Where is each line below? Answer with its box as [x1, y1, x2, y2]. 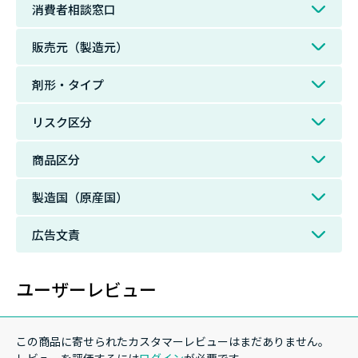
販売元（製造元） [32, 38, 128, 55]
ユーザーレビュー [16, 275, 157, 301]
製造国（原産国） [32, 188, 128, 205]
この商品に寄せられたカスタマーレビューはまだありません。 [16, 332, 329, 349]
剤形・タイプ [32, 75, 104, 93]
